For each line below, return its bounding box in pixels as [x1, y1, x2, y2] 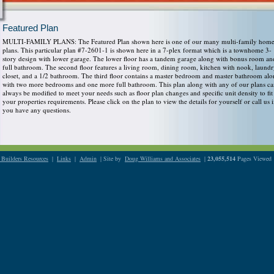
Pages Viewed [235, 154, 272, 163]
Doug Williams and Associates [125, 154, 201, 163]
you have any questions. [2, 105, 71, 114]
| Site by [98, 154, 123, 163]
